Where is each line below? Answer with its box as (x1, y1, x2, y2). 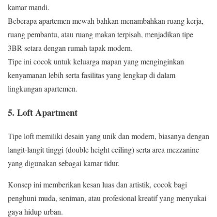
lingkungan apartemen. (8, 83, 77, 94)
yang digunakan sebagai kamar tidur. (8, 157, 120, 168)
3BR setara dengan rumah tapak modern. (8, 43, 133, 53)
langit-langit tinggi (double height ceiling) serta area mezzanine (8, 144, 199, 155)
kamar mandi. (8, 2, 49, 13)
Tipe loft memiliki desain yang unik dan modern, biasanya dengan (8, 130, 209, 141)
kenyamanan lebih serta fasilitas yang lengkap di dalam (8, 70, 175, 80)
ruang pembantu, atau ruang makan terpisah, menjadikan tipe (8, 29, 193, 40)
